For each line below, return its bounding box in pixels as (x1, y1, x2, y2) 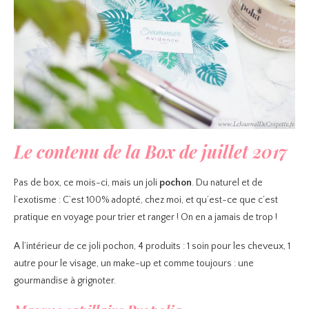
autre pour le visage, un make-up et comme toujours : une (14, 258, 254, 270)
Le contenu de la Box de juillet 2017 (14, 140, 288, 163)
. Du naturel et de (192, 177, 263, 189)
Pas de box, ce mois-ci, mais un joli (14, 177, 157, 189)
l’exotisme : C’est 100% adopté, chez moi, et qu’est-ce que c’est (14, 195, 278, 206)
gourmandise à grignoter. (14, 275, 116, 287)
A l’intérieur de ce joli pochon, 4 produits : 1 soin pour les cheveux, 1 (14, 241, 290, 252)
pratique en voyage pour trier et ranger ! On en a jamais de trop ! (14, 212, 277, 223)
